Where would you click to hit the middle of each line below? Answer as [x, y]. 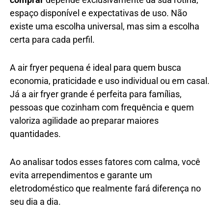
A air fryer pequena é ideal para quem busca [96, 67]
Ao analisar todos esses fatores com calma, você [105, 162]
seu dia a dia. [35, 201]
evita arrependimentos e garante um [81, 175]
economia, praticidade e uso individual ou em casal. [110, 81]
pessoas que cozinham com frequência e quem [102, 107]
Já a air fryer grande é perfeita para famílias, [96, 94]
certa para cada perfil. [52, 39]
